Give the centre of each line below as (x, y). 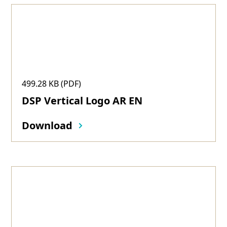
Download (47, 125)
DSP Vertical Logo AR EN (82, 101)
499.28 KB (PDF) (52, 84)
